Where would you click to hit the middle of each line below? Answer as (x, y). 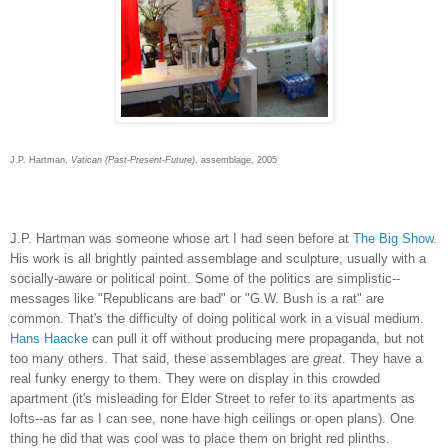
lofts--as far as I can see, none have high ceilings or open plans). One (212, 418)
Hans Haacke (49, 338)
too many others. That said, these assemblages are (161, 358)
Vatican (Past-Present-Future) (133, 159)
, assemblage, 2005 (236, 159)
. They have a (382, 358)
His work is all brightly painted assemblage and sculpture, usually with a (218, 258)
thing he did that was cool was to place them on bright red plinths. (200, 438)
